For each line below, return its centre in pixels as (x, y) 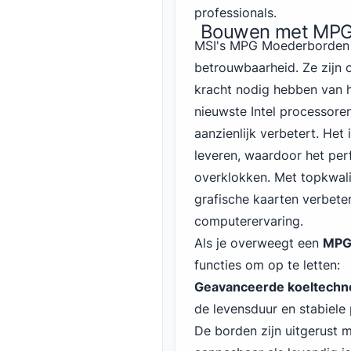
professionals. (235, 13)
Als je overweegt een (259, 243)
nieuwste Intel (235, 111)
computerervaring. (249, 221)
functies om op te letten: (267, 265)
